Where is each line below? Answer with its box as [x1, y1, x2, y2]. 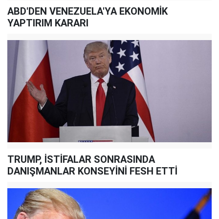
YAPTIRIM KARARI [7, 17, 88, 29]
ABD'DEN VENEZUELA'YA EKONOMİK [7, 5, 168, 17]
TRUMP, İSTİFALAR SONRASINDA [7, 153, 155, 165]
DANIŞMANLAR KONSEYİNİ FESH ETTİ [7, 165, 177, 177]
